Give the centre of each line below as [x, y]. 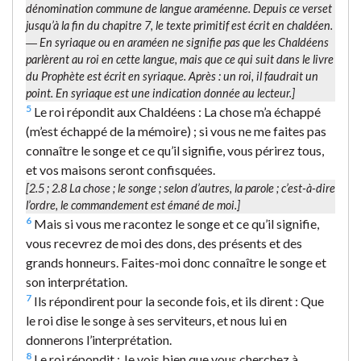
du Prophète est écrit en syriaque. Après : [124, 76]
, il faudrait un [285, 76]
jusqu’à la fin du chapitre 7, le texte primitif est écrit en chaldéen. [179, 25]
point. [41, 93]
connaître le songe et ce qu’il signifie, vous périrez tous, [175, 150]
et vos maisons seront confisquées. [120, 169]
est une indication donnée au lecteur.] [203, 93]
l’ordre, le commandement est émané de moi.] [133, 205]
